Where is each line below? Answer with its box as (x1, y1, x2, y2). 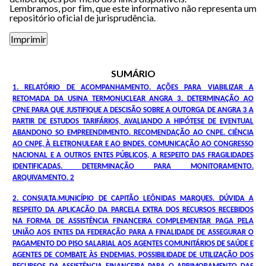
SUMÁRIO (110, 68, 156, 79)
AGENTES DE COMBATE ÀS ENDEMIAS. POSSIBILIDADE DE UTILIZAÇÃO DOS (12, 251, 254, 259)
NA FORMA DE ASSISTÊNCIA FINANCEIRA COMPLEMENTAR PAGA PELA (12, 217, 254, 225)
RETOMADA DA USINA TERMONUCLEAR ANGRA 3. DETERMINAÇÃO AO (12, 95, 254, 103)
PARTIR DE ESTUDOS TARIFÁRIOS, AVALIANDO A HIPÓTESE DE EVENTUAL (12, 118, 254, 125)
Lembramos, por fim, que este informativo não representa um (9, 2, 256, 14)
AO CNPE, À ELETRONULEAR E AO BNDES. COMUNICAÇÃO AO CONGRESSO (12, 140, 254, 148)
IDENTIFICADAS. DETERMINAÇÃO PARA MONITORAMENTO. (12, 163, 254, 170)
